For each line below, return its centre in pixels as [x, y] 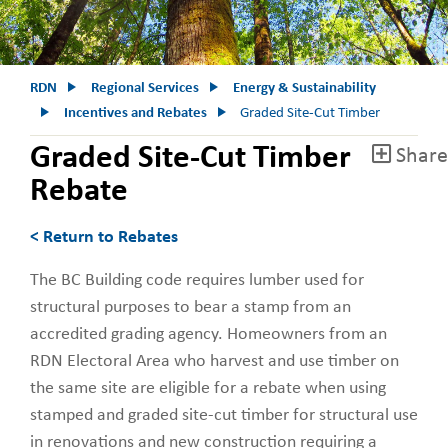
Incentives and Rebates [135, 113]
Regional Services [145, 88]
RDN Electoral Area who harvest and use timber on [214, 361]
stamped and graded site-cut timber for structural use [224, 415]
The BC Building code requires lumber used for [197, 280]
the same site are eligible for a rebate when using [208, 388]
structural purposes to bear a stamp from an [190, 307]
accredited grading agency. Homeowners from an [208, 334]
